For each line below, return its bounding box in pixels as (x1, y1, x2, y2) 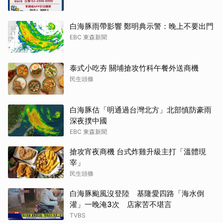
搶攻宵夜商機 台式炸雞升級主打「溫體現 (70, 147, 206, 157)
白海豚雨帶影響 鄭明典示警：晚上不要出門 (70, 21, 214, 31)
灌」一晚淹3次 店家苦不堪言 (70, 200, 172, 210)
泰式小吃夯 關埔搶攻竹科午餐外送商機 (70, 63, 199, 73)
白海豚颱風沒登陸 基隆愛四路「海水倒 (70, 189, 204, 199)
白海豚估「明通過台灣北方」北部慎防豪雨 (70, 105, 212, 115)
